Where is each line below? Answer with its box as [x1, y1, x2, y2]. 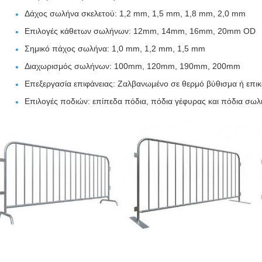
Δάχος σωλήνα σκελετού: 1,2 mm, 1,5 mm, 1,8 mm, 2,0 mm [25, 9, 246, 18]
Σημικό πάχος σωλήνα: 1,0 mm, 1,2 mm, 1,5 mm [25, 44, 205, 53]
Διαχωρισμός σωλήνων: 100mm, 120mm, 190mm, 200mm [25, 61, 240, 71]
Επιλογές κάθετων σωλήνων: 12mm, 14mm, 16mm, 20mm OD [25, 26, 256, 36]
